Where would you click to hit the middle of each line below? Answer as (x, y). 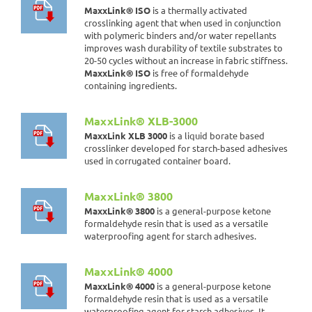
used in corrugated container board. (157, 161)
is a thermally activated (199, 10)
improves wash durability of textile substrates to (184, 48)
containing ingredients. (131, 85)
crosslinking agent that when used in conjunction (182, 23)
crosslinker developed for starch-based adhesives (186, 148)
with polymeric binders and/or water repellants (180, 35)
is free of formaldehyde (200, 73)
